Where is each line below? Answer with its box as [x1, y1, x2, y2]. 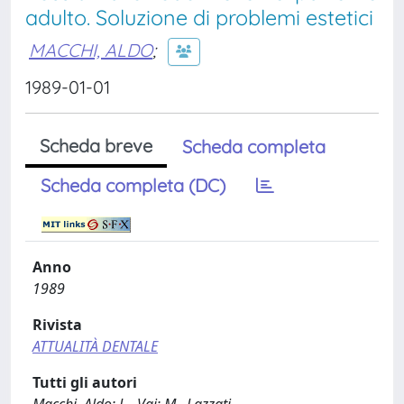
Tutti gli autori [32, 372, 137, 392]
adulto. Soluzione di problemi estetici [25, 5, 373, 31]
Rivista [32, 315, 82, 335]
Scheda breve [40, 134, 152, 157]
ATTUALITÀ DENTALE [32, 336, 158, 356]
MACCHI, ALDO [29, 38, 152, 61]
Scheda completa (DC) [41, 174, 225, 197]
